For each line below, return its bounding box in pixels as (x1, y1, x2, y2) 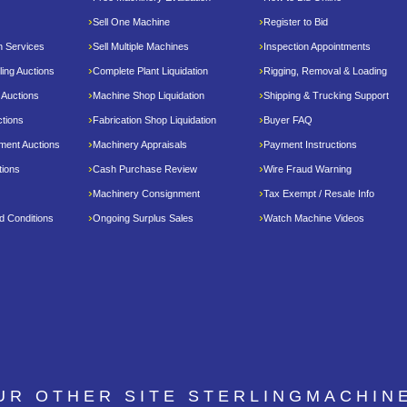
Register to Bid (263, 16, 328, 28)
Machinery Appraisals (93, 139, 187, 151)
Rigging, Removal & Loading (263, 65, 387, 77)
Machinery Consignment (93, 188, 200, 200)
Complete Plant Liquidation (93, 65, 208, 77)
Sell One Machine (93, 16, 170, 28)
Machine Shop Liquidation (93, 90, 204, 102)
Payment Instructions (263, 139, 357, 151)
